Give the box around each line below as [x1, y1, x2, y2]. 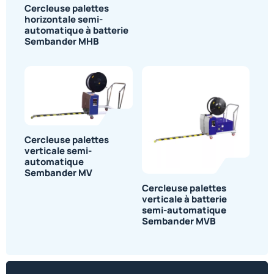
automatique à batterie [24, 23, 128, 37]
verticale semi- [24, 144, 92, 157]
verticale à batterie [141, 193, 227, 206]
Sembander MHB [24, 34, 99, 48]
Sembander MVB [141, 215, 216, 228]
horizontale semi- [24, 12, 103, 26]
